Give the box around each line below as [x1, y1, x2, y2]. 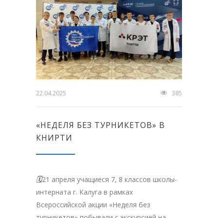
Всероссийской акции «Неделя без [36, 200, 150, 209]
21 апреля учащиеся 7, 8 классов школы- [42, 174, 177, 184]
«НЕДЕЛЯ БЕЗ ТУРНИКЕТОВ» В [36, 119, 165, 130]
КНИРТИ [36, 132, 73, 143]
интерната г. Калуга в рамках [36, 187, 133, 197]
